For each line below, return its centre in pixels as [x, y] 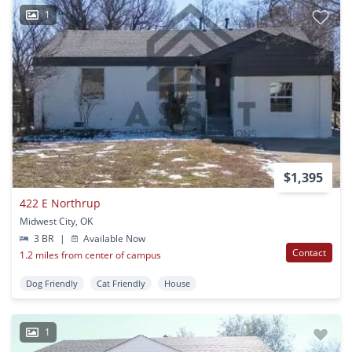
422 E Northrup [60, 203]
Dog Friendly [52, 283]
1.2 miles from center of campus [90, 255]
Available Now [114, 238]
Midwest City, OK [56, 221]
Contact [309, 252]
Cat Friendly [121, 283]
